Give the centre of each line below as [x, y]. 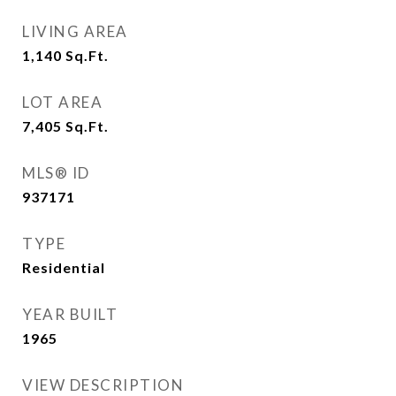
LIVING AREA [75, 31]
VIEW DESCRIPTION [103, 385]
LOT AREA [62, 102]
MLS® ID [56, 173]
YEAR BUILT [70, 314]
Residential [64, 267]
